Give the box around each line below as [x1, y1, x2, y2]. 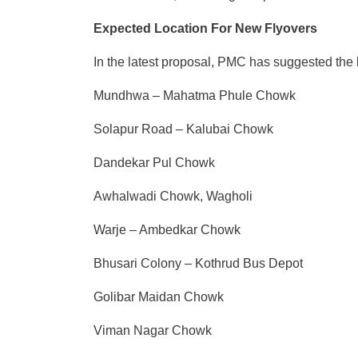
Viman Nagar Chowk [93, 324, 212, 338]
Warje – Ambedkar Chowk [93, 223, 241, 237]
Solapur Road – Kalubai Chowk [93, 122, 273, 137]
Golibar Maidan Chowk [93, 290, 224, 304]
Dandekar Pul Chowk [93, 156, 215, 170]
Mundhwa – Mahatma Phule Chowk [93, 89, 296, 103]
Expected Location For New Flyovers [93, 22, 317, 36]
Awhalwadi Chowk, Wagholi [93, 189, 253, 204]
